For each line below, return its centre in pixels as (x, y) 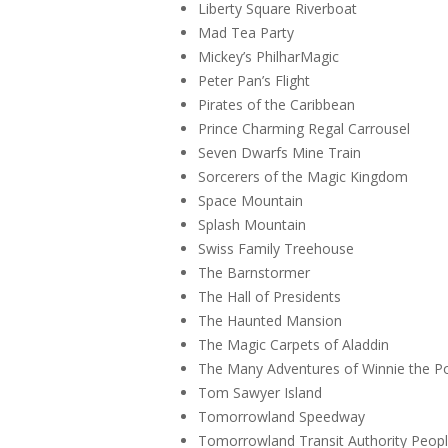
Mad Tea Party (246, 32)
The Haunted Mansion (270, 320)
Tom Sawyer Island (260, 392)
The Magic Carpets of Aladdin (293, 344)
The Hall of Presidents (269, 296)
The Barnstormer (254, 272)
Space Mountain (250, 200)
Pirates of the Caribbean (276, 104)
